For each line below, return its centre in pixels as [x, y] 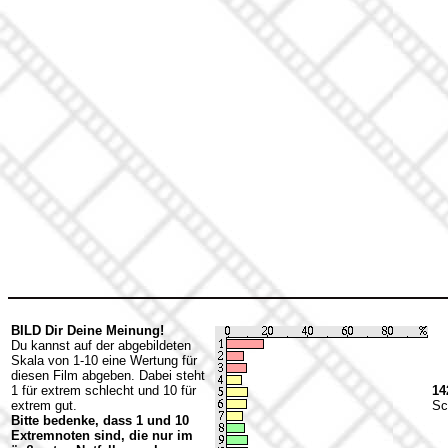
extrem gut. [44, 405]
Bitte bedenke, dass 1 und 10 [100, 420]
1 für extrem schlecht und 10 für [103, 390]
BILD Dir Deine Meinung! [87, 330]
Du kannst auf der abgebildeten [101, 345]
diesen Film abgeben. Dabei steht [108, 375]
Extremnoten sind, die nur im [102, 435]
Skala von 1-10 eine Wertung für [104, 360]
